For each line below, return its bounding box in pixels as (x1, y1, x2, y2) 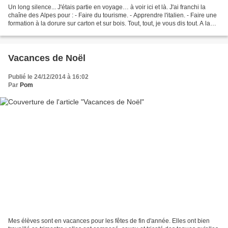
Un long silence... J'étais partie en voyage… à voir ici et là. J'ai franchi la (8, 3, 206, 11)
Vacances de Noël (8, 52, 85, 63)
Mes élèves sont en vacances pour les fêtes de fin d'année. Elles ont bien (8, 217, 210, 225)
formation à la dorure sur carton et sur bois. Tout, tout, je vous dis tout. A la (8, 19, 210, 27)
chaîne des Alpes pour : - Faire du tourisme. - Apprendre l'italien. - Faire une (8, 11, 217, 19)
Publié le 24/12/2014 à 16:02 (8, 73, 89, 80)
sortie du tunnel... (8, 27, 55, 35)
